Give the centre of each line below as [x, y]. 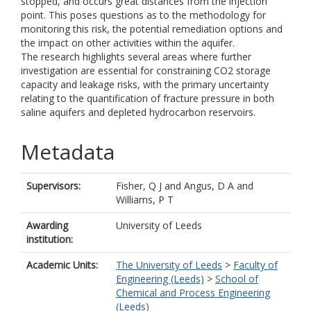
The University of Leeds [169, 265]
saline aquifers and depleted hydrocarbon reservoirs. [138, 112]
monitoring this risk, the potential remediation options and [152, 29]
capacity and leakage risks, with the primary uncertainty [145, 84]
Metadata [68, 152]
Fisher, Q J [139, 186]
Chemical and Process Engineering [193, 293]
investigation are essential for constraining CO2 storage [146, 70]
